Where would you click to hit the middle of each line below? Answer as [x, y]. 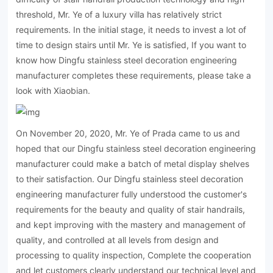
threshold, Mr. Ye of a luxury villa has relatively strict [119, 15]
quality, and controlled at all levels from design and [118, 240]
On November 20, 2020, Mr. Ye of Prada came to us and [128, 133]
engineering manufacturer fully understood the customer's [132, 194]
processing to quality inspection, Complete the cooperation [134, 255]
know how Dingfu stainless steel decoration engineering [127, 60]
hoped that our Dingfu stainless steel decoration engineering [136, 149]
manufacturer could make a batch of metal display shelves [133, 164]
